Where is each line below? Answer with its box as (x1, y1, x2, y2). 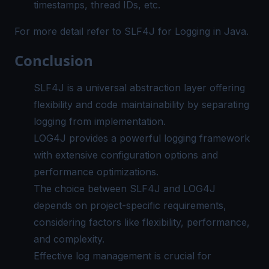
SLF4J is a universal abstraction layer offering (34, 82, 245, 94)
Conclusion (14, 50, 93, 70)
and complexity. (34, 233, 104, 245)
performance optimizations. (34, 166, 159, 178)
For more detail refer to (14, 25, 124, 37)
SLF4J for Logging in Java (124, 25, 246, 37)
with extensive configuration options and (34, 149, 218, 161)
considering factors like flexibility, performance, (34, 216, 250, 228)
